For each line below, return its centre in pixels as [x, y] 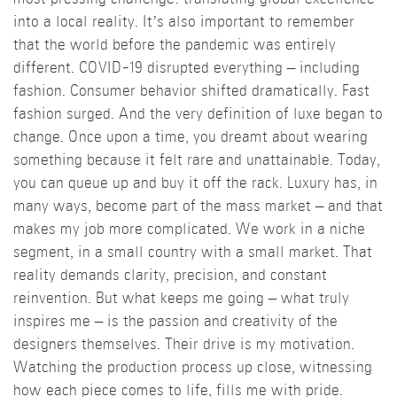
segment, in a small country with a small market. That [193, 253]
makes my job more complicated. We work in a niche [189, 230]
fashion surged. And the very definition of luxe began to [198, 115]
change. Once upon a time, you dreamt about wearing [191, 138]
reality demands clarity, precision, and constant [170, 276]
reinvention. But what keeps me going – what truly [181, 300]
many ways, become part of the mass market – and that [198, 207]
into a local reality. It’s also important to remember [184, 23]
